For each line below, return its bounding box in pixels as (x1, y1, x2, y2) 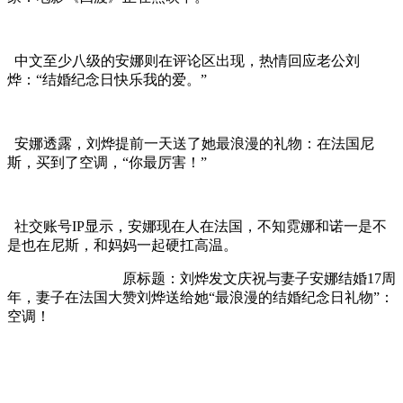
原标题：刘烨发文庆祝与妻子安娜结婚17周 (7, 271, 396, 286)
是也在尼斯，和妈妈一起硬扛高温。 (7, 237, 237, 253)
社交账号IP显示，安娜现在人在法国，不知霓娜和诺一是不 (7, 219, 387, 234)
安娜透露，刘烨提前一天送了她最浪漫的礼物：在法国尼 (7, 136, 374, 151)
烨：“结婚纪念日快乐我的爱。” (7, 72, 207, 87)
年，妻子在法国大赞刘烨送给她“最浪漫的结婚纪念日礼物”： (7, 290, 394, 305)
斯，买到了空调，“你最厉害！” (7, 155, 207, 170)
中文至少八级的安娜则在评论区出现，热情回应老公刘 (7, 53, 360, 68)
